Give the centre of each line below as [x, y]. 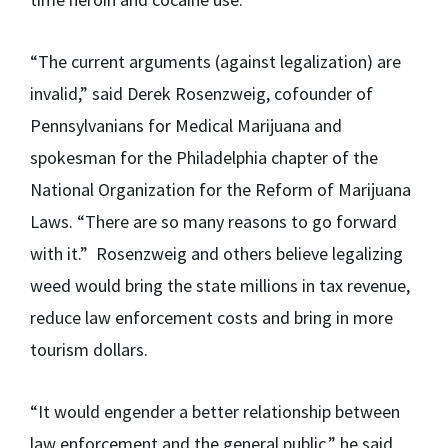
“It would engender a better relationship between [215, 412]
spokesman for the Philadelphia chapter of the [204, 158]
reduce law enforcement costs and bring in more [211, 318]
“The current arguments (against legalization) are [215, 62]
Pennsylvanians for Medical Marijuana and [186, 126]
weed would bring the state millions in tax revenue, [220, 286]
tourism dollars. [89, 350]
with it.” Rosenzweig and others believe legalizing [216, 254]
